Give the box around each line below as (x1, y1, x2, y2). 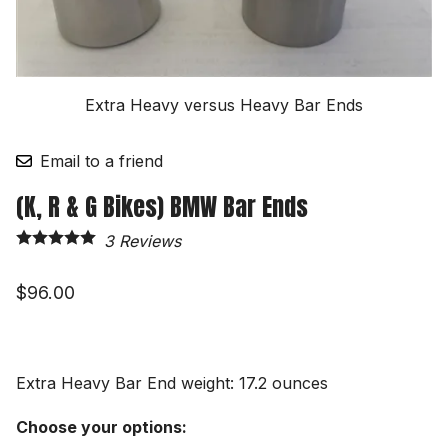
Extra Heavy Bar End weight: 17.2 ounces (16, 373, 328, 394)
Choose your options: (16, 417, 187, 438)
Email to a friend (40, 151, 163, 172)
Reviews (114, 231, 181, 252)
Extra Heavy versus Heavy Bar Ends (85, 95, 363, 116)
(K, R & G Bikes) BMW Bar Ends (16, 189, 308, 226)
